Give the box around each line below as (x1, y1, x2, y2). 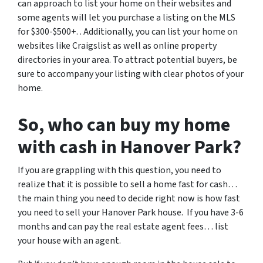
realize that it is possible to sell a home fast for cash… (18, 178, 237, 191)
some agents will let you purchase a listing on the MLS (18, 11, 235, 24)
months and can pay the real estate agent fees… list (18, 220, 228, 233)
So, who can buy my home (18, 112, 230, 139)
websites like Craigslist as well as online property (18, 39, 217, 52)
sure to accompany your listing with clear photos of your (18, 68, 244, 80)
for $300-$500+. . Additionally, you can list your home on (18, 25, 238, 38)
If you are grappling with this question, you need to (18, 164, 221, 177)
